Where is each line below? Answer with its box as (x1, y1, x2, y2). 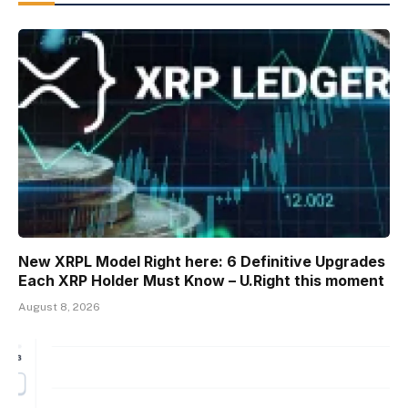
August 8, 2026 (18, 301, 100, 314)
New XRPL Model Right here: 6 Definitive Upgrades (18, 252, 385, 271)
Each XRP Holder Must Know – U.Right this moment (18, 271, 384, 291)
